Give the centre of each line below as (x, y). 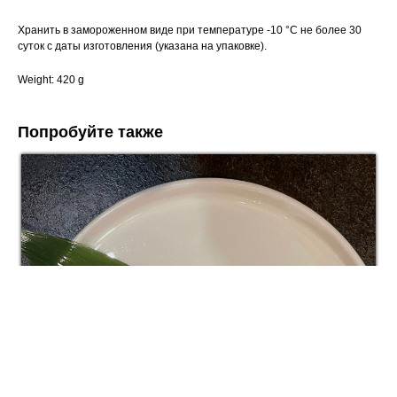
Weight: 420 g (51, 80)
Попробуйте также (90, 132)
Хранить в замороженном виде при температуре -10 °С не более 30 (190, 31)
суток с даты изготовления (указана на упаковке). (142, 47)
